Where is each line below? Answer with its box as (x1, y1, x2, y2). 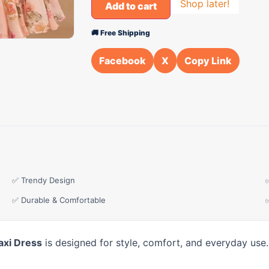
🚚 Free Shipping (91, 28, 150, 37)
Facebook (99, 55, 146, 67)
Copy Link (184, 55, 232, 67)
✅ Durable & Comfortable (12, 195, 106, 205)
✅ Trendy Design (12, 175, 75, 185)
